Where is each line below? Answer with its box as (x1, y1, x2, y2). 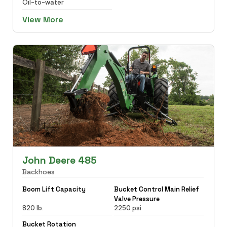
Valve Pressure (114, 194, 160, 203)
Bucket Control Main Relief (114, 184, 199, 194)
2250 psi (114, 203, 141, 212)
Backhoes (22, 167, 55, 176)
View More (22, 14, 63, 25)
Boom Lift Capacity (22, 184, 86, 194)
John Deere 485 (22, 154, 97, 167)
